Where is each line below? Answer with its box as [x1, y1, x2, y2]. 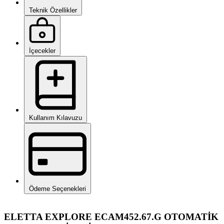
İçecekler [29, 46, 55, 54]
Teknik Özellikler [29, 6, 77, 14]
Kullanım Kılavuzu [29, 113, 82, 121]
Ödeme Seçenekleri [29, 184, 86, 192]
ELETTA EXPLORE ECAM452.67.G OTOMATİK [4, 211, 218, 222]
